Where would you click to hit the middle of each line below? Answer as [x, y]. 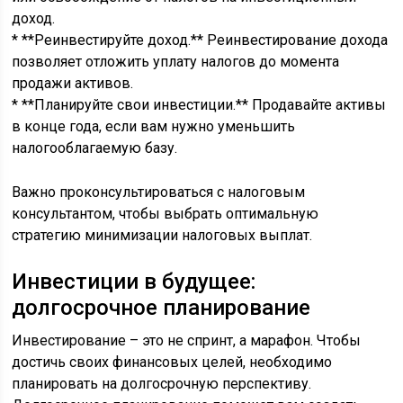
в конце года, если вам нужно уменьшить [154, 126]
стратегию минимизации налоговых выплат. [162, 235]
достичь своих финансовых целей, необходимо [172, 362]
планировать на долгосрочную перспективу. [162, 384]
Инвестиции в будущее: [134, 282]
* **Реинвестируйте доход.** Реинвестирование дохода [200, 40]
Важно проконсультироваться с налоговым [159, 192]
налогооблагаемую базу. [95, 148]
